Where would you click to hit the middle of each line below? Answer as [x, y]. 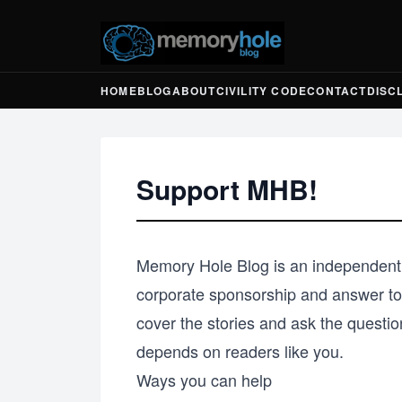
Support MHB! [227, 189]
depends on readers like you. [240, 351]
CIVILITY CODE [262, 91]
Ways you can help [204, 380]
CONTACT [337, 91]
